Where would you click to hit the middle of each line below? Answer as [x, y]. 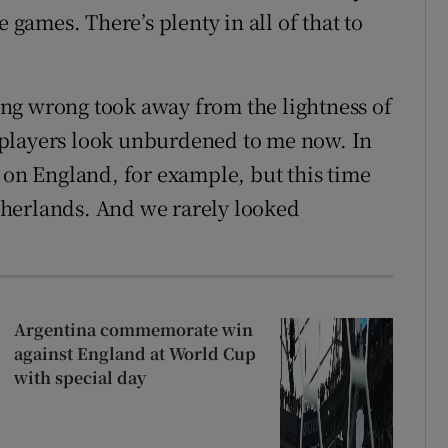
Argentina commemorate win [133, 330]
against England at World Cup [134, 354]
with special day [79, 378]
